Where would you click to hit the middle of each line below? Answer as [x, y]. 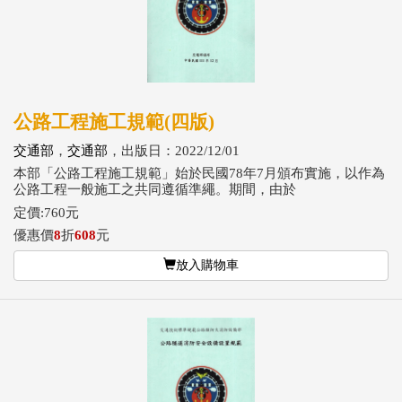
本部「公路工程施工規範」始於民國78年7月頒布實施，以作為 [199, 173]
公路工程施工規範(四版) [114, 122]
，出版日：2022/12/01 [174, 150]
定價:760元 [46, 212]
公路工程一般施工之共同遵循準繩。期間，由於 [155, 189]
